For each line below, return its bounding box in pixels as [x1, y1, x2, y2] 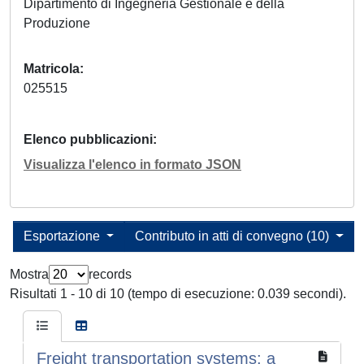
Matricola [24, 62, 80, 76]
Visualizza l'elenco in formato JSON [24, 158, 241, 172]
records [89, 267, 132, 282]
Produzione [24, 16, 97, 31]
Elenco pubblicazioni [24, 132, 153, 147]
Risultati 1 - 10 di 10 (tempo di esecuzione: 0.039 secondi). [10, 287, 346, 301]
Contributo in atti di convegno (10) [135, 229, 333, 244]
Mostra [10, 267, 49, 282]
